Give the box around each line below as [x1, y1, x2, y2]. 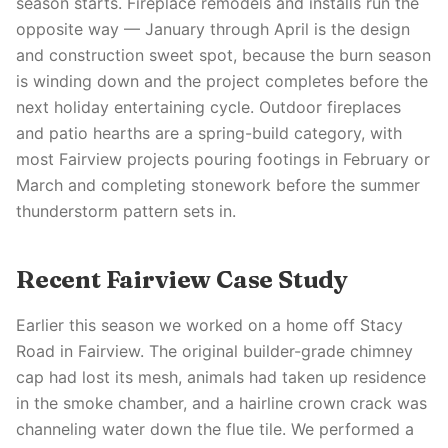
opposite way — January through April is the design [16, 19, 410, 39]
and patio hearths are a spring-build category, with [16, 123, 402, 143]
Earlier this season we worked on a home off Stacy [16, 315, 403, 335]
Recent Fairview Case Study [16, 265, 349, 294]
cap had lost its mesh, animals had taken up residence [16, 367, 426, 387]
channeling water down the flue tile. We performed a [16, 419, 414, 439]
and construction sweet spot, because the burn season [16, 45, 431, 65]
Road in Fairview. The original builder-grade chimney [16, 341, 413, 361]
